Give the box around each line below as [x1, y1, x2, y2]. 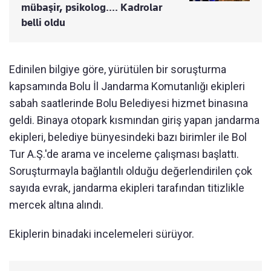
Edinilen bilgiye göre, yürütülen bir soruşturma [9, 63, 226, 76]
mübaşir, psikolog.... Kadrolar [21, 1, 162, 14]
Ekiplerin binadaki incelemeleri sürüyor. [9, 227, 194, 241]
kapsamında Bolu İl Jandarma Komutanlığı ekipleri [9, 80, 245, 93]
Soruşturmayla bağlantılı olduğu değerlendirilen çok [9, 165, 252, 178]
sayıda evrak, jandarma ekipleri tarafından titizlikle [9, 181, 244, 195]
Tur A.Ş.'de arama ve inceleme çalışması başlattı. [9, 148, 239, 161]
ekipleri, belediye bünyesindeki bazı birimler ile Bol [9, 131, 247, 144]
